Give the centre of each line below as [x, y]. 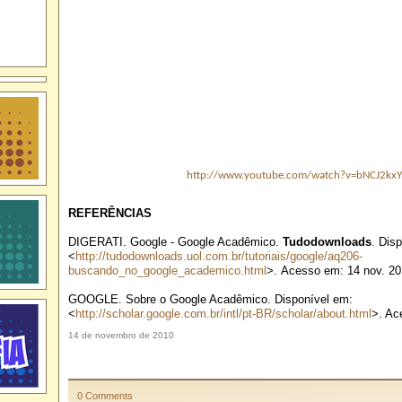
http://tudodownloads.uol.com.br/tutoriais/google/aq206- [218, 257]
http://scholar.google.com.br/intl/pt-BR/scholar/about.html [223, 314]
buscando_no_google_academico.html [167, 271]
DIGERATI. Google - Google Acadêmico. [175, 242]
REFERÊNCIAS [109, 214]
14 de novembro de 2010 [121, 335]
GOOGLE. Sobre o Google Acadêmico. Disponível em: [210, 300]
